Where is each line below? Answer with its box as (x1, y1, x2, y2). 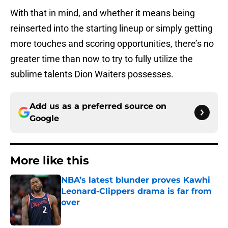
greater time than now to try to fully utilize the (10, 53, 193, 65)
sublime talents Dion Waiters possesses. (10, 69, 174, 80)
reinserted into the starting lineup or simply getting (10, 23, 213, 34)
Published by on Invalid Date (61, 208, 149, 217)
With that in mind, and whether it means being (10, 8, 195, 19)
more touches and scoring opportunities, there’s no (10, 38, 214, 49)
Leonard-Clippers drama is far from (61, 186, 212, 196)
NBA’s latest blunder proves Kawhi (61, 175, 210, 185)
